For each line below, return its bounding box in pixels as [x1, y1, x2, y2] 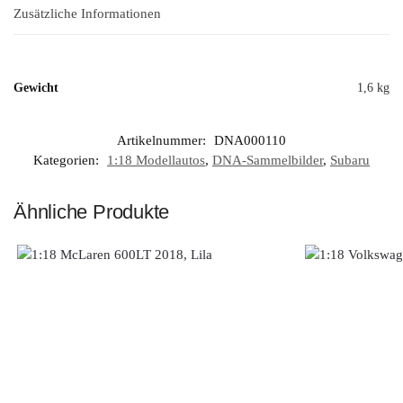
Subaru [330, 152, 370, 167]
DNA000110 [214, 132, 286, 148]
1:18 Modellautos [107, 152, 205, 167]
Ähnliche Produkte [13, 200, 170, 223]
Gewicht [13, 80, 58, 94]
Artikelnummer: [117, 132, 210, 148]
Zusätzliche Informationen [13, 6, 161, 22]
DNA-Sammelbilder [212, 152, 323, 167]
